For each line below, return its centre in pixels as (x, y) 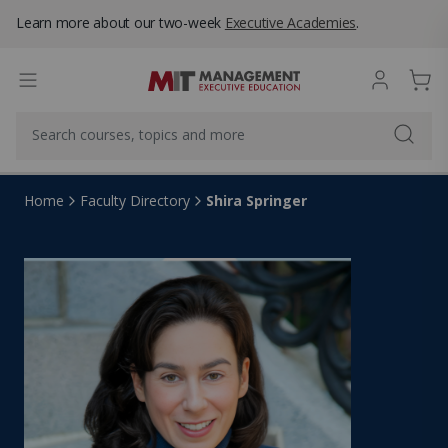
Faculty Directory (135, 200)
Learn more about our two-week (120, 22)
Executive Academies (290, 22)
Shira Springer (256, 200)
